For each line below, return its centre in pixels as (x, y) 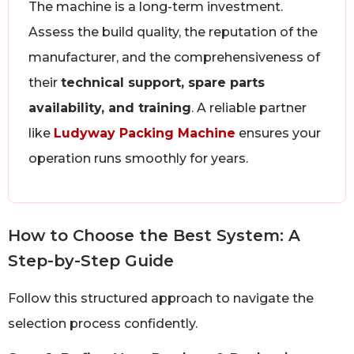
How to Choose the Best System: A (154, 235)
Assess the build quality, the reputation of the (173, 32)
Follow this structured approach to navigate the (161, 298)
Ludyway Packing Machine (145, 133)
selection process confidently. (103, 323)
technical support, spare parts (163, 82)
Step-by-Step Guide (91, 260)
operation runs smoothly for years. (138, 158)
